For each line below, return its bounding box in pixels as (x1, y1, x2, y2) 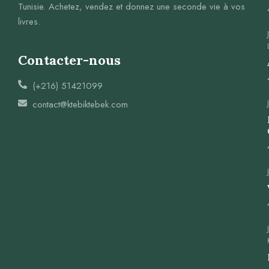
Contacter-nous (18, 51, 121, 68)
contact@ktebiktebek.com (32, 97, 128, 111)
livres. (18, 14, 40, 28)
